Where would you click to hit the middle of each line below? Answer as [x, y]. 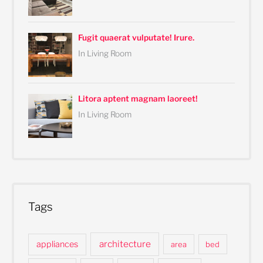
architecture [125, 244]
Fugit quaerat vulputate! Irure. [136, 38]
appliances [57, 244]
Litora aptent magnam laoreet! [138, 99]
